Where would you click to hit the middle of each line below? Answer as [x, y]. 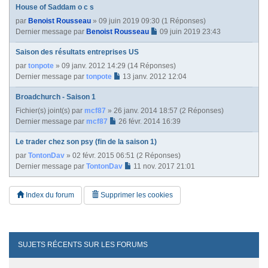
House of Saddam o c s [55, 7]
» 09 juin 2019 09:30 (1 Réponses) [148, 21]
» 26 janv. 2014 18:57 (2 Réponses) [165, 110]
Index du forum [49, 195]
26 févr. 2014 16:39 [150, 121]
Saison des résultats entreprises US [77, 52]
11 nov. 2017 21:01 [164, 166]
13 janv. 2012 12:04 [155, 76]
